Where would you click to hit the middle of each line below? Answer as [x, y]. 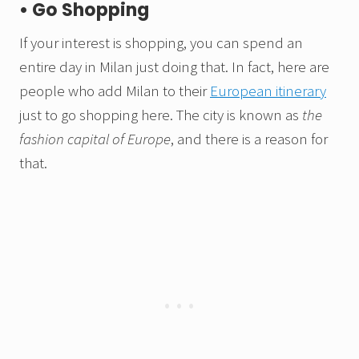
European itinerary [268, 91]
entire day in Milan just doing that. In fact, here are [174, 67]
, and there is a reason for [249, 139]
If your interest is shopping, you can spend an [161, 43]
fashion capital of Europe [95, 139]
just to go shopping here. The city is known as [161, 115]
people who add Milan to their [115, 91]
